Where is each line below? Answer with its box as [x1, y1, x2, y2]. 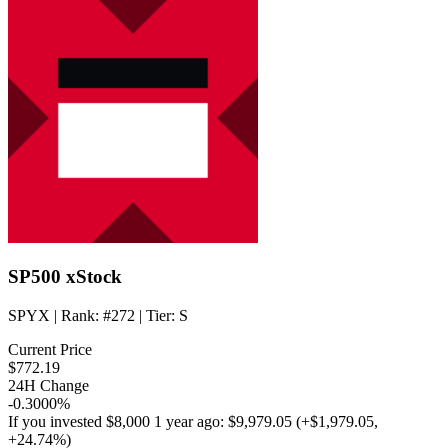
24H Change [8, 376, 89, 394]
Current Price [8, 340, 92, 358]
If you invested [8, 412, 106, 430]
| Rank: [50, 306, 103, 324]
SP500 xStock [8, 265, 122, 287]
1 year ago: [150, 412, 228, 430]
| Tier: [135, 306, 179, 324]
